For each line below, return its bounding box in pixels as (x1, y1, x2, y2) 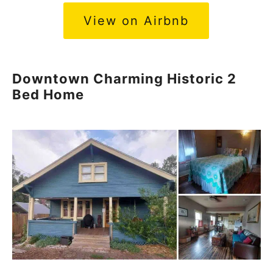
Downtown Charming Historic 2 (12, 71, 236, 87)
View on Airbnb (83, 13, 189, 29)
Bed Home (12, 87, 84, 103)
